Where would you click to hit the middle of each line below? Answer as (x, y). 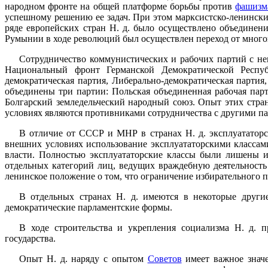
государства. (30, 238)
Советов (165, 258)
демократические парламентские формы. (89, 207)
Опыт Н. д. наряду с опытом (83, 258)
